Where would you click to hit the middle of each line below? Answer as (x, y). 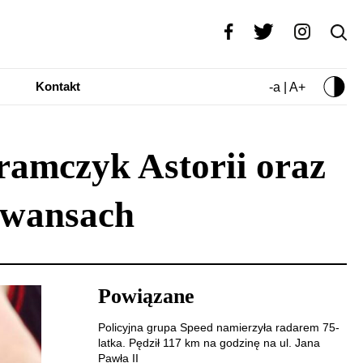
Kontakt (58, 86)
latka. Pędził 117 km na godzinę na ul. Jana (209, 343)
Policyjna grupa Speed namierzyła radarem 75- (219, 327)
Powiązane (146, 296)
